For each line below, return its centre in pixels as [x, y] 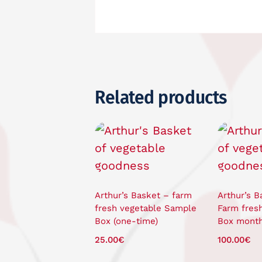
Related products [161, 97]
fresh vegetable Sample [145, 208]
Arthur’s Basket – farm [143, 195]
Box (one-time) [126, 221]
